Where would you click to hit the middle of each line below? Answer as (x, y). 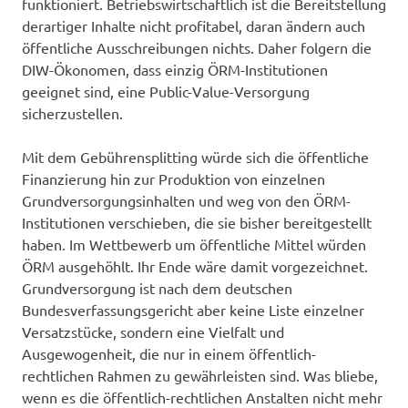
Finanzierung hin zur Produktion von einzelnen (173, 178)
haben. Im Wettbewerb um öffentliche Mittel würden (194, 244)
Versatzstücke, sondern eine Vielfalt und (153, 331)
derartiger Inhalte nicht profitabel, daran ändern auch (194, 25)
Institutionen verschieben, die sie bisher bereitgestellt (197, 222)
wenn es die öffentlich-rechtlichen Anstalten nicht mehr (202, 397)
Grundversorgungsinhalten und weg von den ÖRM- (186, 200)
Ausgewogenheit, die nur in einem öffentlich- (169, 353)
